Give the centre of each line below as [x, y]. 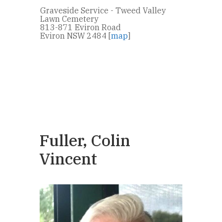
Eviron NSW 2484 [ [76, 35]
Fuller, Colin [85, 140]
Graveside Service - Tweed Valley [103, 10]
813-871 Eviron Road [81, 27]
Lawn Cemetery [69, 19]
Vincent [68, 158]
